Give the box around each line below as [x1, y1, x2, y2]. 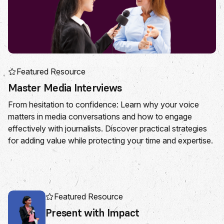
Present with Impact [45, 206, 139, 219]
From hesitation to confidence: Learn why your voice [8, 99, 199, 109]
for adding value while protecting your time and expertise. [8, 135, 213, 145]
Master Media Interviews [8, 81, 122, 94]
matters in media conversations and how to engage [8, 111, 192, 121]
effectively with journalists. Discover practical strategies [8, 123, 207, 133]
